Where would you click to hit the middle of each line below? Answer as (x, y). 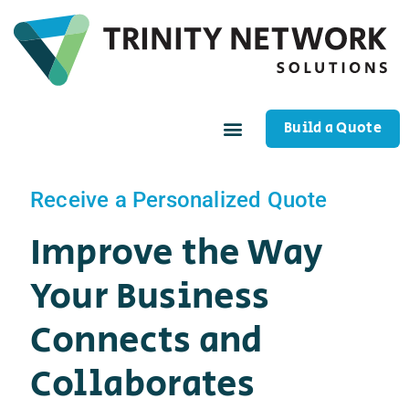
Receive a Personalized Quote (179, 200)
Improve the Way (177, 253)
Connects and (147, 341)
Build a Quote (333, 129)
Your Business (150, 297)
